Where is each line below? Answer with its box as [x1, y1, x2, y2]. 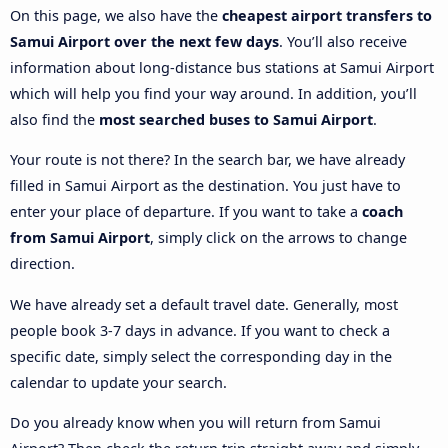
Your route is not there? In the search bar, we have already [10, 150, 405, 170]
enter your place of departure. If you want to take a [10, 202, 362, 222]
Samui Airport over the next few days [10, 31, 279, 51]
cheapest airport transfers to [222, 5, 432, 25]
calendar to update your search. [10, 372, 227, 392]
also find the [10, 109, 99, 129]
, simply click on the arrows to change [150, 228, 407, 248]
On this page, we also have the [10, 5, 222, 25]
